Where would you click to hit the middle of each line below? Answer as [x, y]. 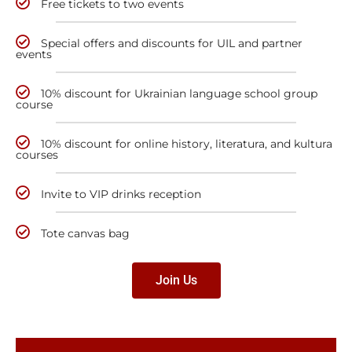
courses [37, 155]
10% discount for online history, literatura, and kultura [187, 144]
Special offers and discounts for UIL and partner [172, 43]
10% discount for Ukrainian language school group [179, 93]
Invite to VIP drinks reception [121, 194]
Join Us [176, 280]
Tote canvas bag [85, 233]
